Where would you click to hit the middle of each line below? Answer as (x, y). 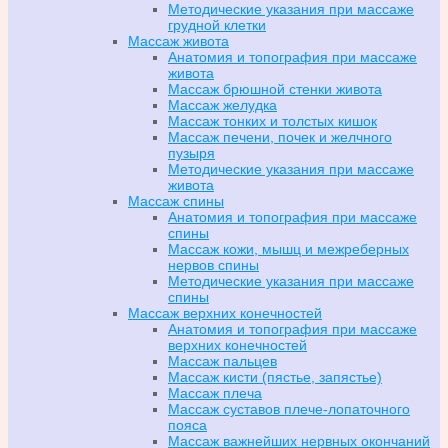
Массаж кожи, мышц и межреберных (288, 248)
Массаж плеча (215, 392)
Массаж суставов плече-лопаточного (289, 408)
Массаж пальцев (222, 360)
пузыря (191, 152)
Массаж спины (176, 200)
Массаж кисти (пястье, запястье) (275, 376)
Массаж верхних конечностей (225, 312)
